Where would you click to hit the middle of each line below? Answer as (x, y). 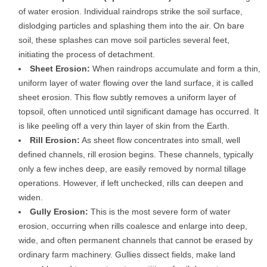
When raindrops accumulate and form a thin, (175, 69)
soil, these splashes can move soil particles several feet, (124, 40)
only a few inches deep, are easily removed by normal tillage (132, 169)
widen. (31, 198)
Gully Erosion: (59, 212)
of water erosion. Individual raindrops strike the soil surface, (131, 12)
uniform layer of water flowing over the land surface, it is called (136, 83)
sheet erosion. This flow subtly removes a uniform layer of (127, 97)
